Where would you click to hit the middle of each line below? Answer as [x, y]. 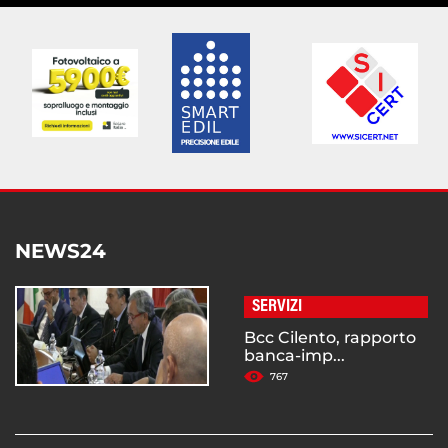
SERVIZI [277, 307]
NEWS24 [60, 251]
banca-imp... [294, 356]
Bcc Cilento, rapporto [330, 338]
